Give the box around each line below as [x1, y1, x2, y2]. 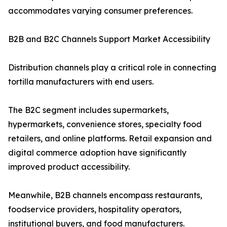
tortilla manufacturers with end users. [8, 77, 154, 87]
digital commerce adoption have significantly [8, 147, 186, 158]
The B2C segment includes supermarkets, [8, 105, 169, 116]
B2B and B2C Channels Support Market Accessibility [8, 34, 210, 45]
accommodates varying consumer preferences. [8, 6, 193, 16]
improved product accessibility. [8, 162, 130, 172]
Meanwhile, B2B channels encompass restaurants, [8, 190, 202, 201]
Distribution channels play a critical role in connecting [8, 62, 216, 73]
